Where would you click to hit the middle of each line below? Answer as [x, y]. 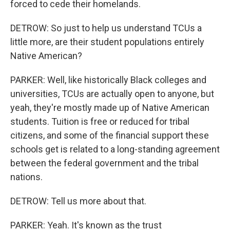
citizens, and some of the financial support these [110, 135]
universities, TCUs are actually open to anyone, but [112, 94]
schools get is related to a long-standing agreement [115, 149]
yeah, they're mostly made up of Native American [110, 108]
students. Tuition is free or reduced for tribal [100, 121]
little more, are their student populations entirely [107, 42]
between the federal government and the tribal [104, 163]
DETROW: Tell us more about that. [78, 201]
